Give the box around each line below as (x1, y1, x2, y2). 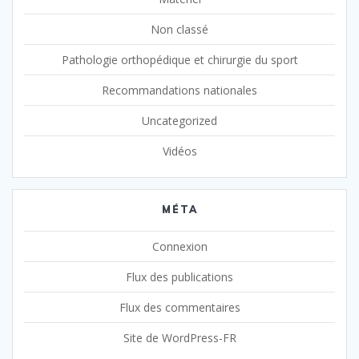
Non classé (151, 21, 208, 37)
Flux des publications (126, 268, 233, 284)
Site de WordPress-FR (123, 329, 236, 345)
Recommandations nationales (102, 82, 257, 98)
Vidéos (162, 143, 197, 159)
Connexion (151, 238, 208, 254)
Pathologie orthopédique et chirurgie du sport (61, 51, 298, 67)
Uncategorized (142, 112, 217, 128)
